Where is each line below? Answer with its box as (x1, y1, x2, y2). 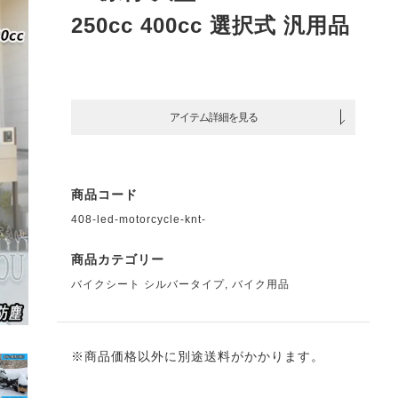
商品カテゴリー (71, 252, 164, 267)
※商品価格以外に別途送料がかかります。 (71, 349, 324, 363)
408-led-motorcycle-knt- (71, 213, 206, 226)
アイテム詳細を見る (169, 110, 258, 123)
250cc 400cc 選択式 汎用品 (71, 13, 350, 37)
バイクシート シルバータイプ (71, 278, 225, 291)
